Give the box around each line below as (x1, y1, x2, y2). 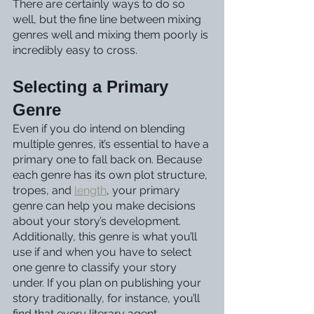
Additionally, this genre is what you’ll (13, 230, 200, 243)
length (74, 184, 107, 197)
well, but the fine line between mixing (13, 13, 204, 26)
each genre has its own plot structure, (13, 168, 210, 182)
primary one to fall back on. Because (13, 153, 205, 166)
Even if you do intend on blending (13, 122, 188, 135)
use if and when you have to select (13, 245, 194, 259)
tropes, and (13, 184, 74, 197)
